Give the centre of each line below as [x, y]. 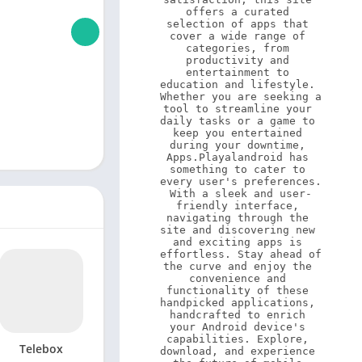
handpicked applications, [238, 303]
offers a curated [238, 12]
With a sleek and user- [241, 194]
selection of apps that [238, 24]
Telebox [41, 349]
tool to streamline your [238, 109]
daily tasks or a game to [238, 121]
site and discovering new [238, 230]
